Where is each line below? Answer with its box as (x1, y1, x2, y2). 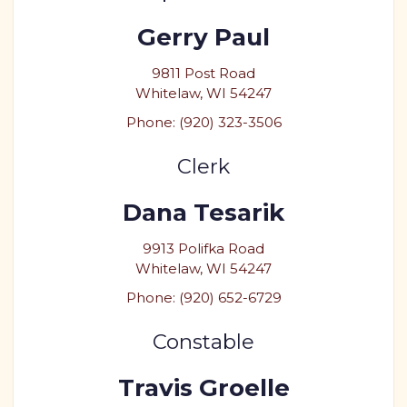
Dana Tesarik (123, 198, 284, 227)
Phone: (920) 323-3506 (125, 114, 282, 131)
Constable (153, 329, 254, 354)
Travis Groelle (117, 373, 290, 402)
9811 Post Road (152, 65, 255, 82)
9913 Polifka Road (143, 240, 264, 257)
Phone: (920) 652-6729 (125, 289, 282, 306)
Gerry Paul (137, 23, 270, 52)
